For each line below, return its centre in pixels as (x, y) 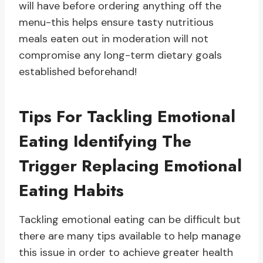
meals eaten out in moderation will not (114, 39)
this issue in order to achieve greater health (126, 253)
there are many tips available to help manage (130, 236)
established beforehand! (78, 72)
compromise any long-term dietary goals (120, 55)
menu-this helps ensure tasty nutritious (116, 23)
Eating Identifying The (105, 141)
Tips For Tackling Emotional (127, 117)
